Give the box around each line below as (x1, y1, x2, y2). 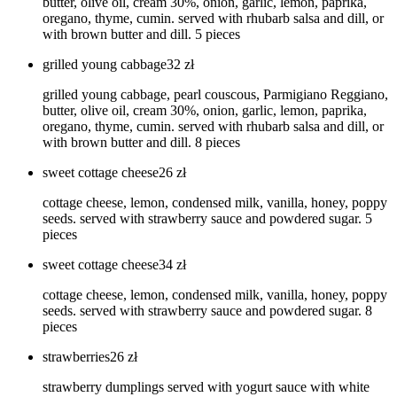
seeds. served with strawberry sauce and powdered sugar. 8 (43, 303, 372, 319)
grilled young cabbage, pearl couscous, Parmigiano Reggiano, (43, 87, 388, 103)
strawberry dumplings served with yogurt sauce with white (43, 379, 370, 395)
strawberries (43, 349, 110, 365)
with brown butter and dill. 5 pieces (43, 27, 240, 43)
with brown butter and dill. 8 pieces (43, 135, 240, 151)
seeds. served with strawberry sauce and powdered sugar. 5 (43, 211, 372, 227)
